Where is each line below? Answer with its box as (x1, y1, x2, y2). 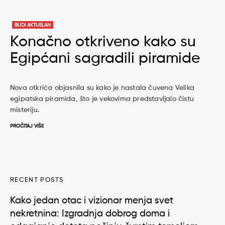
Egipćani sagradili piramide (10, 51, 200, 66)
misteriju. (10, 106, 40, 114)
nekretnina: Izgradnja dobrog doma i (10, 209, 170, 218)
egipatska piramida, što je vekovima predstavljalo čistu (10, 95, 194, 102)
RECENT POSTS (10, 177, 64, 183)
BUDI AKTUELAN (15, 23, 51, 28)
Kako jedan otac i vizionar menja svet (10, 196, 173, 205)
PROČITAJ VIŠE (10, 124, 44, 129)
